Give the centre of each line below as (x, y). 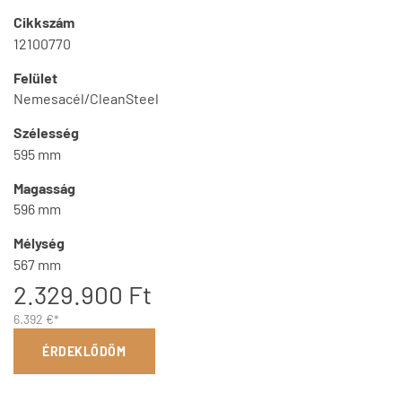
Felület (35, 77)
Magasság (44, 188)
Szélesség (46, 133)
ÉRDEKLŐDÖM (84, 352)
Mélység (39, 243)
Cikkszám (44, 22)
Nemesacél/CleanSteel (86, 99)
